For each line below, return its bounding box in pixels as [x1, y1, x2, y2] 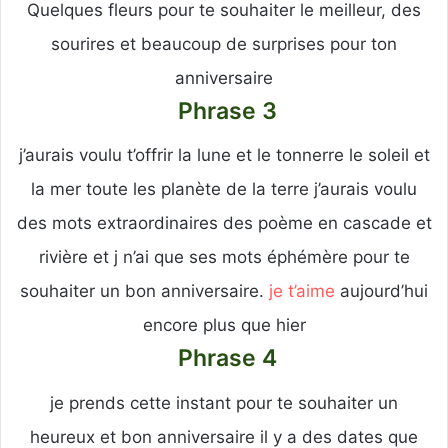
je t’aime [269, 281, 335, 302]
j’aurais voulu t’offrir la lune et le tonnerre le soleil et [18, 145, 430, 166]
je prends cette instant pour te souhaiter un [50, 392, 398, 413]
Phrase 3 [171, 96, 277, 125]
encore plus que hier [142, 315, 306, 336]
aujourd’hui [335, 281, 428, 302]
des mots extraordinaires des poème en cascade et [16, 213, 432, 234]
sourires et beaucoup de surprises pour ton [51, 33, 397, 54]
